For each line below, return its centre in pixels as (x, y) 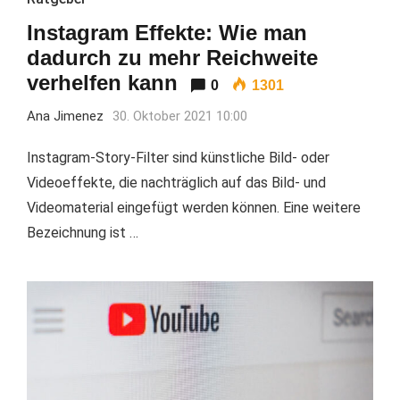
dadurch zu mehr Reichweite (172, 57)
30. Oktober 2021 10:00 (180, 116)
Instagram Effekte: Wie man (167, 32)
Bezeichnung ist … (83, 232)
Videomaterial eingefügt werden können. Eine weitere (194, 207)
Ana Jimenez (65, 116)
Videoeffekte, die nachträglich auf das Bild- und (176, 182)
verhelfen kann (102, 82)
